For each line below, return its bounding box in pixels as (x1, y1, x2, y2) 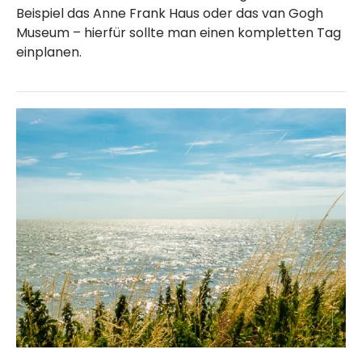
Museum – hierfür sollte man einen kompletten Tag (16, 23, 341, 43)
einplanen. (16, 43, 82, 62)
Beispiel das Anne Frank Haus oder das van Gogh (16, 4, 323, 23)
